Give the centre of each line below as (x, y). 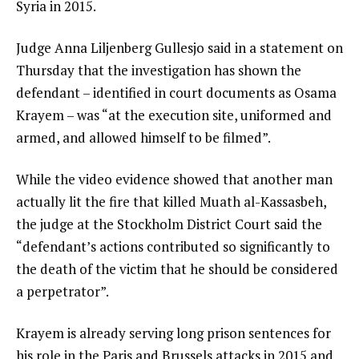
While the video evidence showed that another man (174, 179)
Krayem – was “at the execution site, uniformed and (174, 115)
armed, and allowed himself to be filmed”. (143, 138)
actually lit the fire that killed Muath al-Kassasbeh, (171, 202)
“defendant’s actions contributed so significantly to (173, 247)
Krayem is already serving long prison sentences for (173, 333)
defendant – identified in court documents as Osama (176, 93)
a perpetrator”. (63, 292)
